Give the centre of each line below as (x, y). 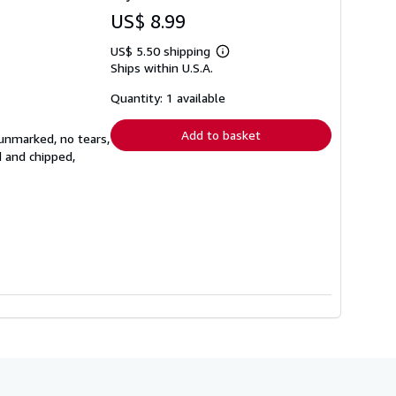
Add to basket (221, 135)
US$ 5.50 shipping (162, 51)
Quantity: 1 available (168, 98)
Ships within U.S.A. (162, 68)
